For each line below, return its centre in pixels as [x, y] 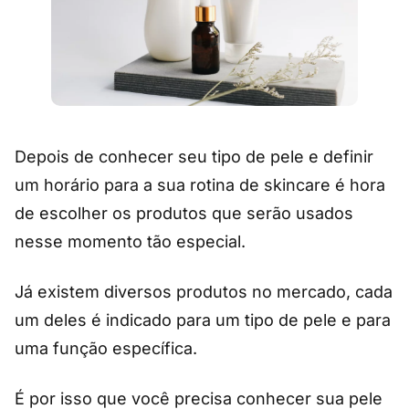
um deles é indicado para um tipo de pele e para [203, 320]
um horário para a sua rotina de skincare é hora [200, 184]
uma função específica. [106, 348]
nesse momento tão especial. [132, 241]
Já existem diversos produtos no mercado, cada [204, 291]
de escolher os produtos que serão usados [184, 213]
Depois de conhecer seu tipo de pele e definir [194, 156]
